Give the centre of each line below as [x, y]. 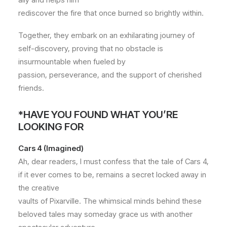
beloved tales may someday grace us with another [105, 214]
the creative [39, 188]
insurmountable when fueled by [72, 62]
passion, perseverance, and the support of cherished [110, 75]
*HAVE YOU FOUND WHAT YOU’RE [98, 115]
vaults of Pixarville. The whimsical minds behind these [110, 201]
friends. [31, 88]
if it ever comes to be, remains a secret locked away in [112, 175]
